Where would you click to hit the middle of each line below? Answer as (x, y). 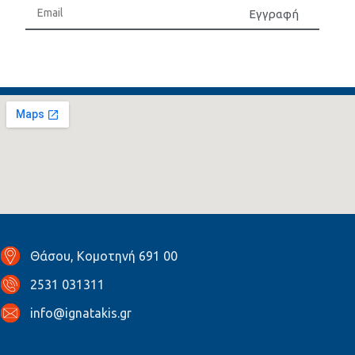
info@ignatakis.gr (80, 313)
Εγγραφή (274, 13)
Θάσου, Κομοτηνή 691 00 (103, 256)
